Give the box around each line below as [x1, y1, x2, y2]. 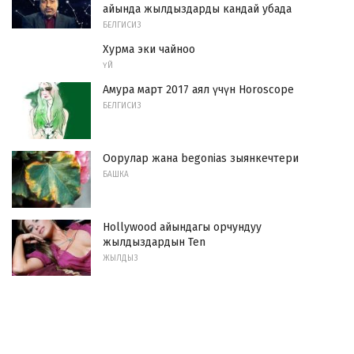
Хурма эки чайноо [103, 43, 195, 57]
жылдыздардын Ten [103, 235, 205, 249]
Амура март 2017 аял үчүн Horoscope [103, 83, 294, 97]
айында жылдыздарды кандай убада [103, 2, 292, 17]
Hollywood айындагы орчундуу [103, 220, 262, 234]
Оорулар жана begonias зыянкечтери [103, 152, 299, 165]
